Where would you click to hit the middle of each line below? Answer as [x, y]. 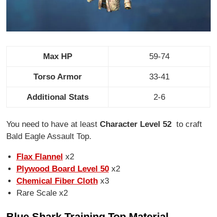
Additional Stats [57, 97]
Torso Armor [57, 77]
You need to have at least [53, 124]
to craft [188, 124]
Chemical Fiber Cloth [57, 181]
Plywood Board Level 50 [62, 169]
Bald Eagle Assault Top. [49, 137]
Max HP [57, 57]
